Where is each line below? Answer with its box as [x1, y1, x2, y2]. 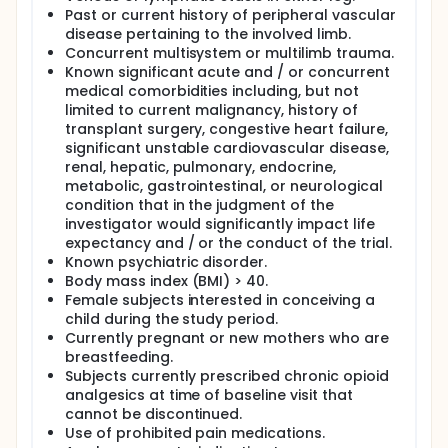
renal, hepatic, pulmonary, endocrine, [65, 157, 336, 177]
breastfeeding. [65, 347, 173, 367]
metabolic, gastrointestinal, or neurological [65, 176, 383, 196]
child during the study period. [65, 309, 279, 329]
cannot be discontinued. [65, 404, 243, 424]
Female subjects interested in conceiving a [65, 290, 375, 310]
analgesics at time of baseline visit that [65, 385, 353, 405]
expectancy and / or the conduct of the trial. [65, 233, 392, 253]
